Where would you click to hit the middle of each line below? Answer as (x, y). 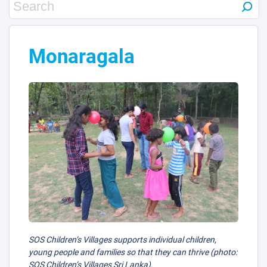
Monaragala (82, 57)
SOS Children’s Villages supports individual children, (122, 239)
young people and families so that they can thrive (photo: (133, 252)
